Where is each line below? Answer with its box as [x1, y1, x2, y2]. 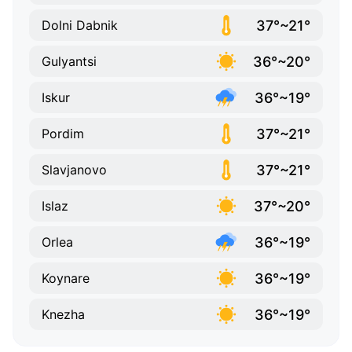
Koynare [42, 270, 90, 287]
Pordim [42, 126, 84, 142]
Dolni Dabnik [42, 17, 118, 34]
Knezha [42, 306, 85, 323]
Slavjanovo [42, 162, 107, 178]
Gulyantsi [42, 53, 97, 70]
